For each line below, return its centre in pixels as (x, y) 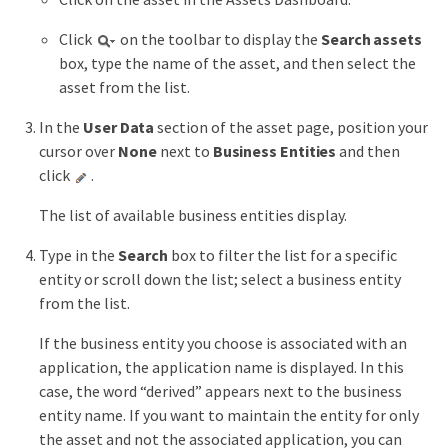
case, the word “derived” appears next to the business (220, 391)
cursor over (78, 151)
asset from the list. (124, 87)
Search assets (371, 39)
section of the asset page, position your (291, 127)
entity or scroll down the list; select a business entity (220, 279)
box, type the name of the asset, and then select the (237, 63)
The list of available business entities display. (193, 215)
